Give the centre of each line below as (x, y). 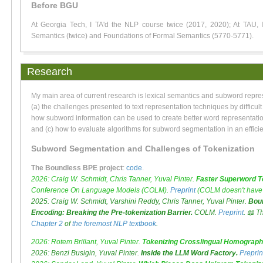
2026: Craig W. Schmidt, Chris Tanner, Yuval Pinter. (114, 179)
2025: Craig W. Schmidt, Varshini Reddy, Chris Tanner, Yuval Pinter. (140, 202)
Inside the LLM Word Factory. (189, 253)
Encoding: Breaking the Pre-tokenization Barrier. (112, 213)
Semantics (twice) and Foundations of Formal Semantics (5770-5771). (142, 36)
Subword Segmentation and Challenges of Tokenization (143, 149)
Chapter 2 (47, 224)
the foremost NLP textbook (114, 224)
